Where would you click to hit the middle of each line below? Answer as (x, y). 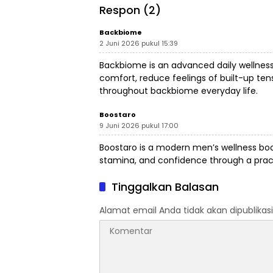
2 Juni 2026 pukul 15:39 (139, 44)
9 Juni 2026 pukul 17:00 (139, 126)
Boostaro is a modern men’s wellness (179, 148)
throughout (125, 91)
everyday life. (228, 91)
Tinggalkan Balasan (165, 187)
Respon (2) (130, 10)
